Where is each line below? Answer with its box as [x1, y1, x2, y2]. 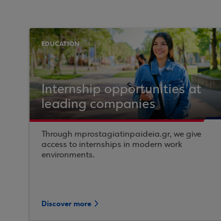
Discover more [41, 199, 91, 209]
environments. [41, 150, 95, 160]
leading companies [41, 98, 155, 111]
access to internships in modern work [41, 140, 182, 149]
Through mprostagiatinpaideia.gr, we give [41, 130, 201, 139]
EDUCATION [41, 39, 79, 48]
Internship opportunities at [41, 83, 201, 97]
